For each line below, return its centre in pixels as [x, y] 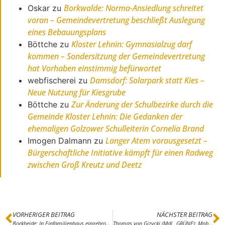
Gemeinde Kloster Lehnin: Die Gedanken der [105, 116]
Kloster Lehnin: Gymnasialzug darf [132, 44]
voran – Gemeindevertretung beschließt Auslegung [117, 20]
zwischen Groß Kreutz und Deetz [85, 164]
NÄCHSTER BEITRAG [185, 215]
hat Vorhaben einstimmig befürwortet [95, 68]
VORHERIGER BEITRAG [44, 215]
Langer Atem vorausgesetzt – [157, 140]
